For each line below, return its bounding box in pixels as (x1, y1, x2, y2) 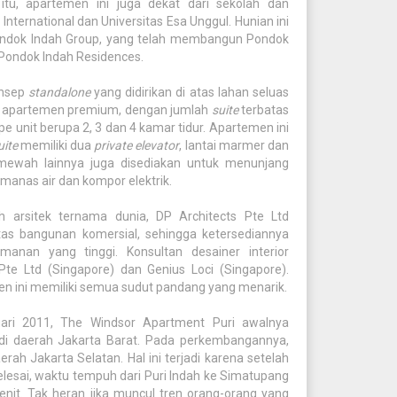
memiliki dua (17, 138, 95, 152)
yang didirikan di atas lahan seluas (93, 85, 290, 99)
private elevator (94, 138, 180, 152)
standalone (27, 85, 94, 99)
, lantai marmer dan (179, 138, 290, 152)
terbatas (237, 103, 289, 117)
